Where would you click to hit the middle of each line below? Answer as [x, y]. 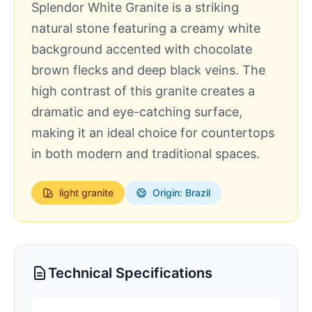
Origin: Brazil [181, 193]
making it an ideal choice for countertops [153, 133]
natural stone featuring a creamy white [146, 28]
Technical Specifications [130, 273]
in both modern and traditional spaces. [146, 154]
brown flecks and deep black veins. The [148, 70]
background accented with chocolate [142, 49]
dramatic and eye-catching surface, [137, 112]
